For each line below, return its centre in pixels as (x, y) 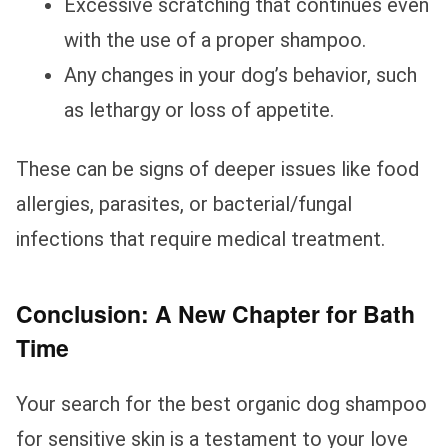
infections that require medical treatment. (200, 238)
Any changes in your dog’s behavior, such (240, 74)
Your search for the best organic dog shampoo (221, 403)
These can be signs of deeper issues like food (217, 168)
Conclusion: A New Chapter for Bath (215, 313)
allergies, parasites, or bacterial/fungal (184, 203)
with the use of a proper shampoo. (215, 39)
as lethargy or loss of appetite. (199, 109)
